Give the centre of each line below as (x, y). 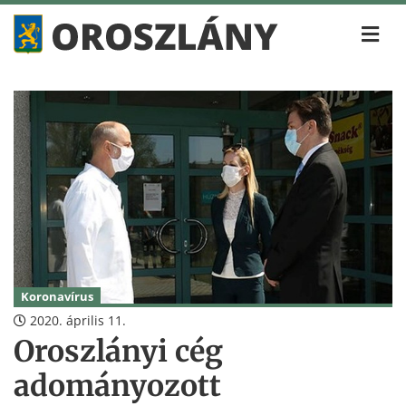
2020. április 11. (76, 321)
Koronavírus (57, 297)
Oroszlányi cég (118, 352)
